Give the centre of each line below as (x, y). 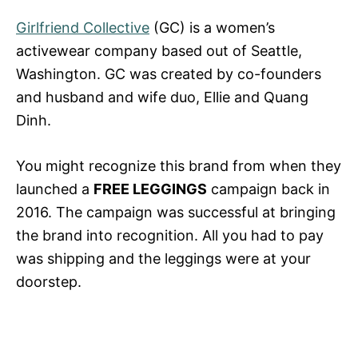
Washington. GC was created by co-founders (169, 74)
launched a (55, 189)
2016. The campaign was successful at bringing (176, 212)
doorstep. (49, 281)
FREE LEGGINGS (150, 189)
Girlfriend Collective (83, 27)
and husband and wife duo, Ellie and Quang (162, 97)
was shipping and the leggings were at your (163, 258)
